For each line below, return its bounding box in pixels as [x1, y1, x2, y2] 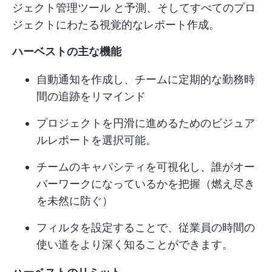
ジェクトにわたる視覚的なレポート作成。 [12, 18, 220, 32]
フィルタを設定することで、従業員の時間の [36, 221, 255, 234]
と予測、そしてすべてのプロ [110, 1, 256, 15]
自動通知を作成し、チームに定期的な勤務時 [36, 73, 255, 86]
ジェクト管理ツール [12, 1, 110, 15]
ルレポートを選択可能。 [36, 134, 157, 147]
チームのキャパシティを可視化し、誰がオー [36, 160, 255, 174]
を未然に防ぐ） [36, 194, 113, 208]
